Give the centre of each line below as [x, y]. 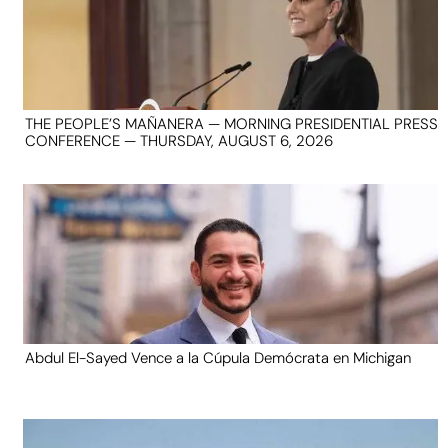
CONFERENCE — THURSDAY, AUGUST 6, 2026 [178, 140]
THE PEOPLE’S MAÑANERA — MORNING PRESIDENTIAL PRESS [231, 123]
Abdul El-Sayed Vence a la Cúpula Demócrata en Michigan [217, 358]
